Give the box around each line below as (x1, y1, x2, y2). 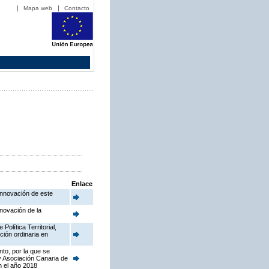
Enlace (71, 180, 92, 188)
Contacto (64, 5, 89, 11)
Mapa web (23, 5, 52, 11)
